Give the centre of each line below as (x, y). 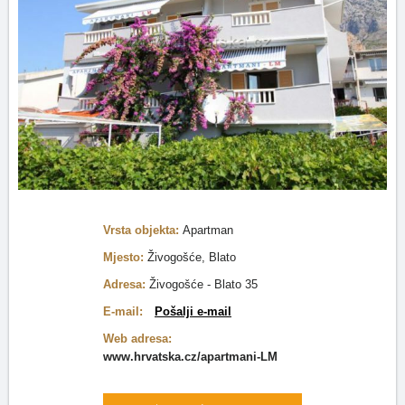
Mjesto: (125, 257)
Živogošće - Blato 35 (203, 284)
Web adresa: (137, 339)
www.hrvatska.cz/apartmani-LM (190, 357)
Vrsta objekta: (143, 230)
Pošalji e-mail (193, 311)
